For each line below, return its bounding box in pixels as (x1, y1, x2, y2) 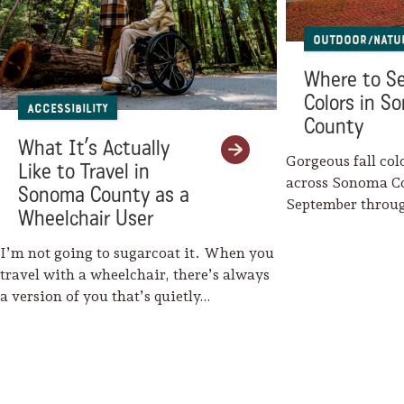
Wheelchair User (18, 205, 153, 232)
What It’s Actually (18, 134, 170, 161)
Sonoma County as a (18, 181, 189, 208)
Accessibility (27, 100, 108, 117)
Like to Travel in (18, 158, 150, 185)
